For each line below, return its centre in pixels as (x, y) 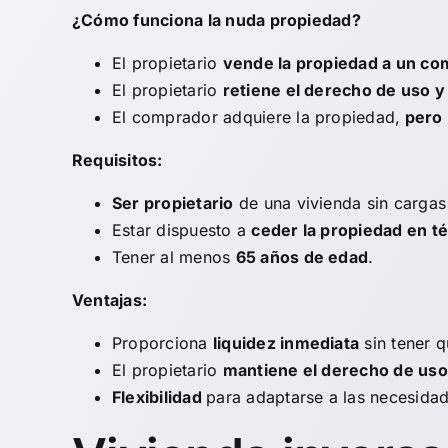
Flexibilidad (159, 397)
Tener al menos (174, 257)
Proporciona (162, 343)
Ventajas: (110, 300)
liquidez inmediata (286, 343)
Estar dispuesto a (182, 230)
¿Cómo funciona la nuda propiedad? (216, 20)
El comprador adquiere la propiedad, (256, 117)
